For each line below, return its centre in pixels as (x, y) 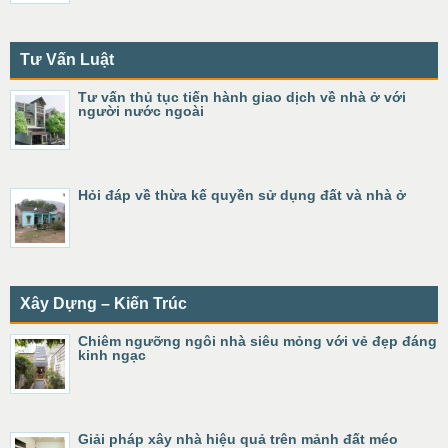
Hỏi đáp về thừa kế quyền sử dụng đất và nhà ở (242, 195)
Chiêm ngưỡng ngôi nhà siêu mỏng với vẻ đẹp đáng (257, 341)
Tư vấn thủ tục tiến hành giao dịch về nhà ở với (242, 97)
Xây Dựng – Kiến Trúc (103, 303)
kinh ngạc (112, 355)
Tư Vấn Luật (67, 59)
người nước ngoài (141, 111)
